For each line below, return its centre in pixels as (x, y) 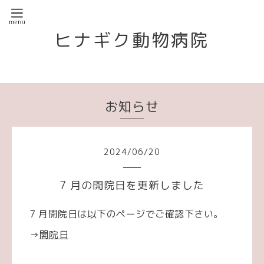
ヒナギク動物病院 (132, 40)
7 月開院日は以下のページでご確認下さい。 (126, 214)
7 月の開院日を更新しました (132, 185)
